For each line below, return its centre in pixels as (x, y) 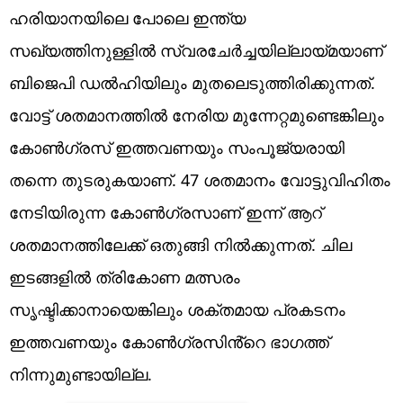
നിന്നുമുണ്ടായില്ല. (81, 374)
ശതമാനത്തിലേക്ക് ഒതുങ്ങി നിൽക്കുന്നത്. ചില (180, 244)
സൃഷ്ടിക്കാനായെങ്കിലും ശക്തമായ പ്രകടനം (177, 309)
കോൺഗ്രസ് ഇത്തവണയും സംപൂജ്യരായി (177, 147)
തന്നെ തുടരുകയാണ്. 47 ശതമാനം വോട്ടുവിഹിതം (200, 179)
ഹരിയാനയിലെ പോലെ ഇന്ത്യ (127, 18)
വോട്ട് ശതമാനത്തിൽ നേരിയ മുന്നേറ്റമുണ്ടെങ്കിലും (197, 115)
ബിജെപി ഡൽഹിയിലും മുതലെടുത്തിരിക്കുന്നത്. (192, 82)
